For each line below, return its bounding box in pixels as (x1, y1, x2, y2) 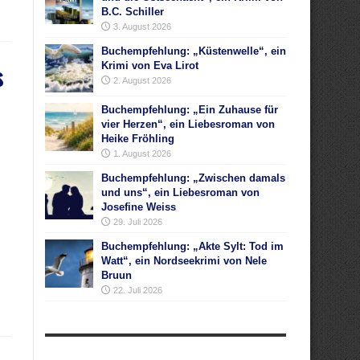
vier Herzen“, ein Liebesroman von (101, 118, 275, 130)
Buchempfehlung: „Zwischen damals (101, 172, 285, 184)
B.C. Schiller (101, 6, 164, 18)
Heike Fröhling (101, 133, 174, 145)
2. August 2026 (113, 76, 171, 85)
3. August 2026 (113, 22, 171, 31)
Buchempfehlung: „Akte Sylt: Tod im (101, 240, 284, 252)
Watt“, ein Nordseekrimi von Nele (101, 255, 267, 267)
